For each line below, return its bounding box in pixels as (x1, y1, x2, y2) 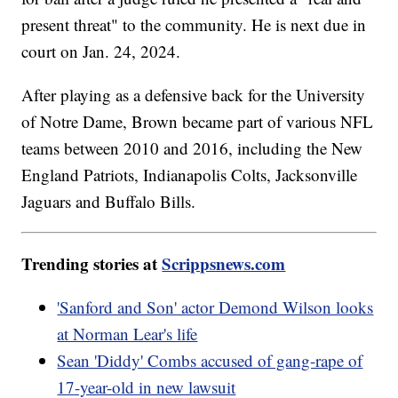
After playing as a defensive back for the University (21, 84, 366, 107)
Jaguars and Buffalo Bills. (21, 190, 202, 213)
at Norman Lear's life (57, 322, 198, 346)
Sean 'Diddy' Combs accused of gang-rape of (57, 349, 363, 372)
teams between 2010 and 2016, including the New (21, 137, 363, 160)
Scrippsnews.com (162, 251, 286, 276)
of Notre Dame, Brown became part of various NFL (21, 110, 374, 133)
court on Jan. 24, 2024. (21, 40, 181, 63)
